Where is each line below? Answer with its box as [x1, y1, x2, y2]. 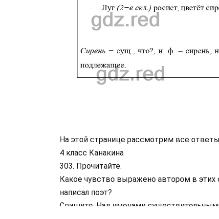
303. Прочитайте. [60, 161, 122, 171]
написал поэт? [60, 187, 112, 197]
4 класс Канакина [60, 148, 124, 157]
